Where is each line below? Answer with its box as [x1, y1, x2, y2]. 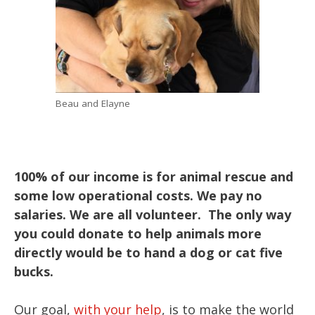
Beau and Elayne [56, 97, 130, 110]
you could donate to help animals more [14, 225, 262, 243]
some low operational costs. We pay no [14, 187, 262, 205]
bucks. [14, 263, 53, 281]
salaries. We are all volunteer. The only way [14, 206, 291, 224]
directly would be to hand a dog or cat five [14, 244, 283, 262]
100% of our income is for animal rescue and [14, 168, 293, 186]
